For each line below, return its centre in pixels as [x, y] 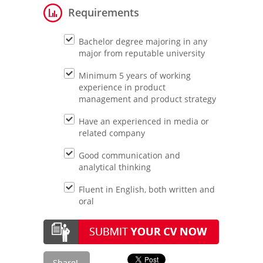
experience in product [122, 87]
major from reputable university [142, 53]
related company [112, 133]
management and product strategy [147, 99]
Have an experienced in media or [144, 121]
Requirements [104, 12]
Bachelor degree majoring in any [143, 41]
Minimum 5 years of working [135, 75]
